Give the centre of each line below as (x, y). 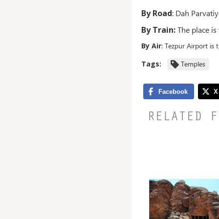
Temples (193, 64)
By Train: (158, 30)
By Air (151, 45)
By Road (156, 13)
